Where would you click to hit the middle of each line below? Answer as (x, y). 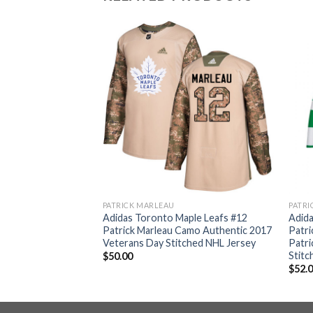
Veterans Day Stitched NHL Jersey (179, 242)
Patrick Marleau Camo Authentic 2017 (187, 230)
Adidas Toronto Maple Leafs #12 (175, 217)
